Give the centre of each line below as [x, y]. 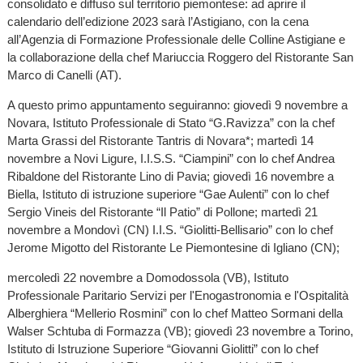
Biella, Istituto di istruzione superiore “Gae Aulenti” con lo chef [168, 194]
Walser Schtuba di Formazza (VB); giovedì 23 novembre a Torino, [180, 331]
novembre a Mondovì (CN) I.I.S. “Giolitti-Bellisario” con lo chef [170, 230]
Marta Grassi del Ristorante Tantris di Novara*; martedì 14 [160, 141]
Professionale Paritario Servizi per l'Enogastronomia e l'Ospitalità [177, 296]
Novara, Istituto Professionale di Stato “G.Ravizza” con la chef [171, 123]
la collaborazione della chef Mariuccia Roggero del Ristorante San [180, 57]
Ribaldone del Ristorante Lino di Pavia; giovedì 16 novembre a [170, 177]
